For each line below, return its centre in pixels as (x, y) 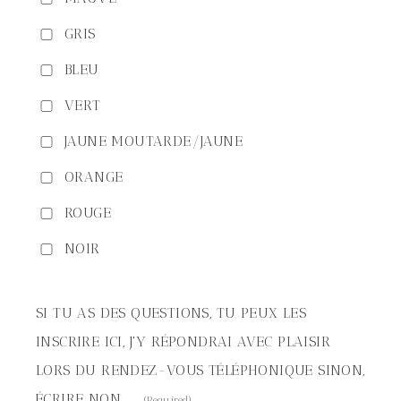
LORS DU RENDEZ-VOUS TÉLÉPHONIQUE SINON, (200, 370)
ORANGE (94, 177)
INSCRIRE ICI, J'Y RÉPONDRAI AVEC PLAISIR (183, 341)
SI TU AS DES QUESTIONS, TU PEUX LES (171, 313)
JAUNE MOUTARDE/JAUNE (154, 141)
